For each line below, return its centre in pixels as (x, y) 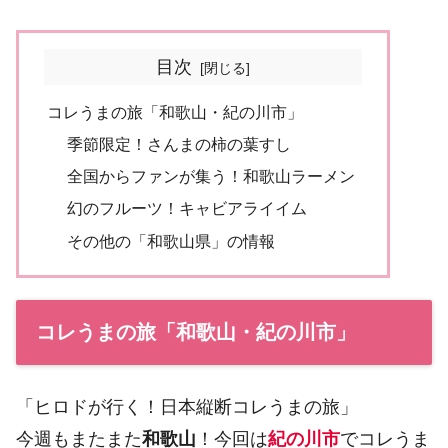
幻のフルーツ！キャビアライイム (186, 208)
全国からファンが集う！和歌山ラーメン (210, 176)
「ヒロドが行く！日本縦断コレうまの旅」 (187, 406)
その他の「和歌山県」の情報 (170, 240)
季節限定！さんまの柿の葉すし (178, 143)
